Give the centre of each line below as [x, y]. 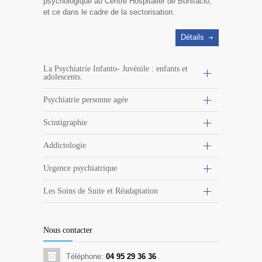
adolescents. [63, 77]
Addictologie [65, 146]
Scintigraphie [65, 123]
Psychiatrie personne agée [86, 100]
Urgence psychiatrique [80, 168]
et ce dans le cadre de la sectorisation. [109, 12]
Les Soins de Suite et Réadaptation [101, 191]
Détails [192, 37]
